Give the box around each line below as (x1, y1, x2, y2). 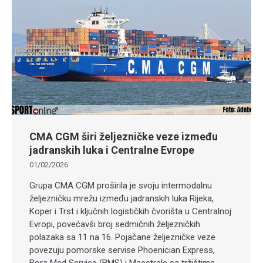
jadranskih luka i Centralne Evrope (29, 143, 194, 156)
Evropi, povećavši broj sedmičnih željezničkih (29, 218, 200, 230)
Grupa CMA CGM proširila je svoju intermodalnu (29, 180, 212, 191)
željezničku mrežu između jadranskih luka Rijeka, (29, 193, 214, 204)
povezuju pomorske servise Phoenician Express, (29, 244, 215, 255)
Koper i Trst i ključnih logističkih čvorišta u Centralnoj (29, 205, 231, 217)
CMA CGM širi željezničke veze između (29, 130, 218, 143)
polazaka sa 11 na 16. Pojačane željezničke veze (29, 231, 215, 242)
